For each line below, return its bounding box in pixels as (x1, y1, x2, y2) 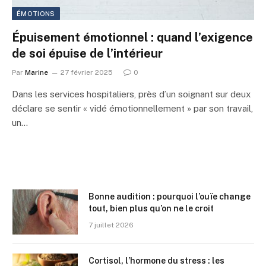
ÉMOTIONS (17, 9, 55, 17)
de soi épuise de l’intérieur (12, 46, 163, 61)
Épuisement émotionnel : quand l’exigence (12, 30, 253, 45)
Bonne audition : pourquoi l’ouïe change (88, 191, 251, 201)
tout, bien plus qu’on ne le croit (88, 203, 214, 213)
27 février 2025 (61, 68, 113, 77)
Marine (25, 68, 48, 77)
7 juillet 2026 (88, 220, 134, 229)
